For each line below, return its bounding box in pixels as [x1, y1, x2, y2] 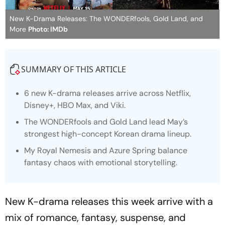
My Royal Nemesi [24, 145, 87, 156]
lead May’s [147, 117, 188, 128]
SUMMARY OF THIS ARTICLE [21, 64, 126, 75]
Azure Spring [109, 145, 156, 156]
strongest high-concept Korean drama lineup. [24, 129, 191, 140]
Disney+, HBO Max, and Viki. [24, 100, 126, 111]
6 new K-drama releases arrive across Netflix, [24, 88, 191, 99]
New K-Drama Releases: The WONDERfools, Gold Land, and [10, 14, 203, 24]
